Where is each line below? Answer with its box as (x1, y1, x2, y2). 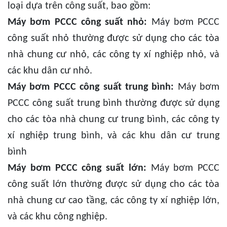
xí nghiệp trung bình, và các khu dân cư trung (8, 131, 219, 141)
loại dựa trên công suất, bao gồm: (8, 1, 150, 12)
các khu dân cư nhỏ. (8, 66, 92, 77)
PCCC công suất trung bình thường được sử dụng (8, 98, 219, 109)
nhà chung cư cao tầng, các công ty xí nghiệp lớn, (8, 196, 219, 206)
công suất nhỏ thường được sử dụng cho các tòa (8, 33, 219, 44)
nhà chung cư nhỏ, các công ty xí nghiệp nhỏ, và (8, 50, 219, 60)
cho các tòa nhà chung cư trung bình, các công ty (8, 115, 219, 125)
